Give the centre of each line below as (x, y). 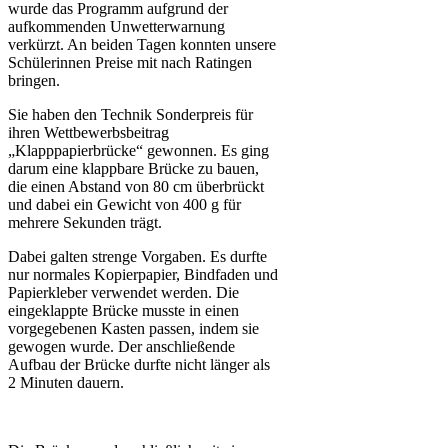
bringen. (34, 80)
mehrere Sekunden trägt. (85, 222)
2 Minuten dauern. (66, 382)
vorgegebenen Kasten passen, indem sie (133, 328)
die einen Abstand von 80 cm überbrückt (136, 186)
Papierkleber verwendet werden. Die (123, 292)
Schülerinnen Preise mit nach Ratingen (130, 62)
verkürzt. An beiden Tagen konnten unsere (142, 44)
